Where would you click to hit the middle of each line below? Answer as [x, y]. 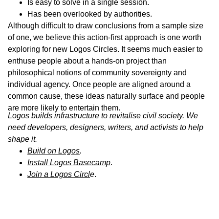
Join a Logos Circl [59, 175]
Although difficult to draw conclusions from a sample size [106, 26]
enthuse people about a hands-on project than [87, 61]
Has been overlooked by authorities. [90, 14]
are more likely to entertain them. [64, 108]
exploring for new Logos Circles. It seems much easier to [105, 49]
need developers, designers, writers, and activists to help [106, 128]
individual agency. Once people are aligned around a [99, 85]
